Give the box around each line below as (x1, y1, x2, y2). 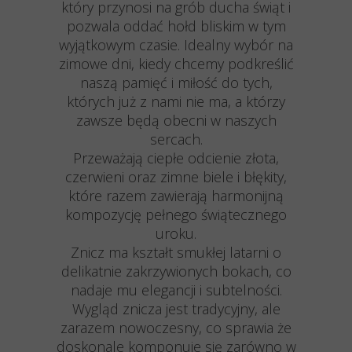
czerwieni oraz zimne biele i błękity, (65, 167, 287, 186)
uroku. (156, 224, 196, 243)
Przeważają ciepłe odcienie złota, (73, 148, 279, 167)
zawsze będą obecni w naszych (75, 111, 277, 130)
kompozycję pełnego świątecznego (65, 205, 287, 224)
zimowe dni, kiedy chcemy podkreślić (58, 54, 294, 73)
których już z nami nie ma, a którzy (67, 92, 285, 111)
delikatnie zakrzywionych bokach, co (60, 262, 291, 280)
